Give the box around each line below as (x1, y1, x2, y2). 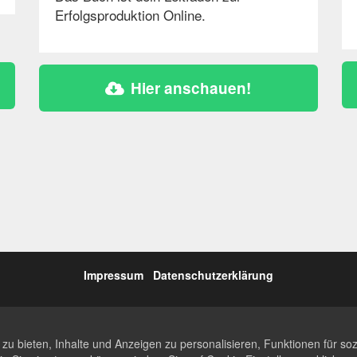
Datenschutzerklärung (153, 267, 273, 284)
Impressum (84, 267, 143, 284)
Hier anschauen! (131, 77, 252, 100)
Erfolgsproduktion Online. (54, 5, 206, 25)
